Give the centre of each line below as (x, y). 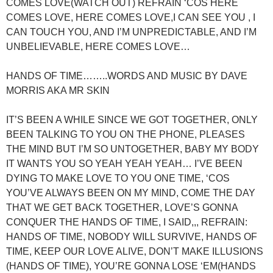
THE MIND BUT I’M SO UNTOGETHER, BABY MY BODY (133, 149)
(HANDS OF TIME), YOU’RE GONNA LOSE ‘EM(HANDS (131, 266)
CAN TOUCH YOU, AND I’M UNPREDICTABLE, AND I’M (131, 32)
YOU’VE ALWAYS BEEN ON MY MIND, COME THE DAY (131, 193)
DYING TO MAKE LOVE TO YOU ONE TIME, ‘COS (118, 178)
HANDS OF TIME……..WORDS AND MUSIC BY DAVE (127, 76)
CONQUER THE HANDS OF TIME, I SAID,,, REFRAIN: (127, 222)
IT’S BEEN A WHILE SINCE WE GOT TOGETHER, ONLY (132, 119)
